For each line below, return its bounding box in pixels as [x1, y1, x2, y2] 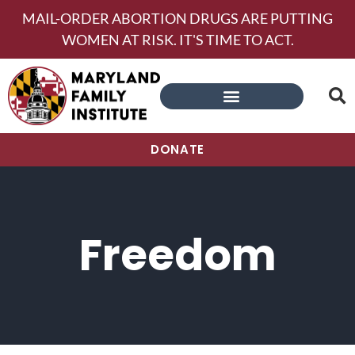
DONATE [151, 141, 204, 158]
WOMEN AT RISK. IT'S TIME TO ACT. [61, 31, 294, 48]
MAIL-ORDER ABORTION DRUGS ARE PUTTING [22, 10, 333, 27]
